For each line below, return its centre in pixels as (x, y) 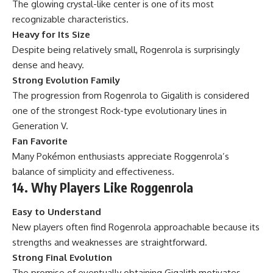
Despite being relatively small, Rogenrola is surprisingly (126, 50)
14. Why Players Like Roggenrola (103, 188)
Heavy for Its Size (51, 35)
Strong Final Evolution (62, 257)
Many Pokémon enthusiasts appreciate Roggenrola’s (121, 157)
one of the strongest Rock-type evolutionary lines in (119, 111)
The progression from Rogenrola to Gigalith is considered (131, 96)
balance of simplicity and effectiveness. (93, 172)
